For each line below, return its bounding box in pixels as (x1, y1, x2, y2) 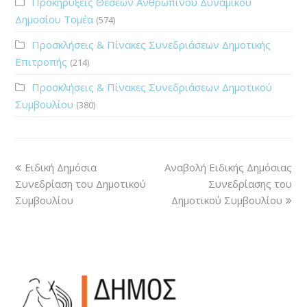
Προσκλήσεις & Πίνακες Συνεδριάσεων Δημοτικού (32, 79, 273, 94)
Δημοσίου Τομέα (15, 12, 94, 26)
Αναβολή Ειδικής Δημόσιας (164, 160, 292, 174)
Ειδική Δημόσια (25, 160, 97, 174)
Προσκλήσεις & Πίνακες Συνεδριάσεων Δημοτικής (32, 37, 271, 51)
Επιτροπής (15, 54, 68, 69)
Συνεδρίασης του (208, 176, 292, 191)
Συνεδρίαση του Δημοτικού (15, 176, 147, 191)
